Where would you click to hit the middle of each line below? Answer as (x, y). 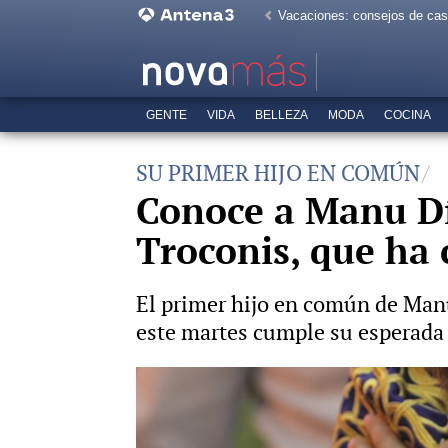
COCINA (407, 115)
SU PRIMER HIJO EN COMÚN (278, 173)
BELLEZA (281, 115)
